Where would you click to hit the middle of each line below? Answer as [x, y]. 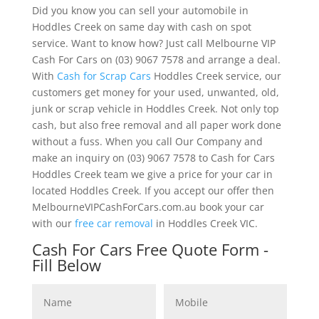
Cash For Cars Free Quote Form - [150, 249]
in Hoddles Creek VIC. [205, 223]
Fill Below [66, 265]
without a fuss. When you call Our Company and [147, 141]
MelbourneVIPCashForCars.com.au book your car [148, 206]
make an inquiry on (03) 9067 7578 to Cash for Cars [153, 157]
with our [53, 223]
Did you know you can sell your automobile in [140, 10]
